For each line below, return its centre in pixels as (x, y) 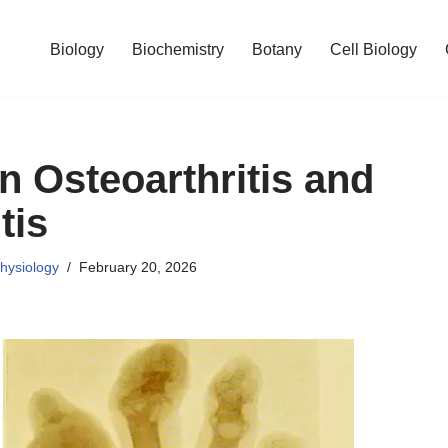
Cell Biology (373, 49)
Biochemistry (178, 49)
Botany (277, 49)
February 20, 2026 (138, 267)
